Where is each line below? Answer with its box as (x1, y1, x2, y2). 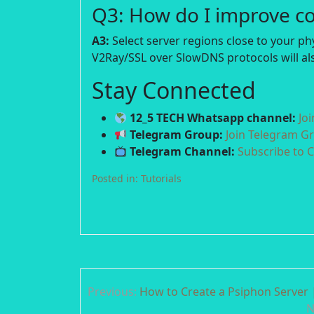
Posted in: (92, 172, 141, 186)
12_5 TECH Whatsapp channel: (127, 110, 296, 126)
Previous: (88, 284, 137, 300)
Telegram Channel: (127, 144, 235, 160)
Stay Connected (92, 75, 256, 106)
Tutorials (141, 172, 182, 186)
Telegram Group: (127, 127, 224, 143)
